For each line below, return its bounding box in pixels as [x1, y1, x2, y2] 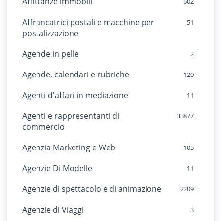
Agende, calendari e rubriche [22, 69, 129, 80]
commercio [22, 121, 65, 132]
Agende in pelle [22, 48, 79, 59]
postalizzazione [22, 28, 78, 38]
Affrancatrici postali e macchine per [22, 17, 154, 28]
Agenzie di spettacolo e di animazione [22, 184, 161, 194]
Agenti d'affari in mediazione [22, 90, 128, 101]
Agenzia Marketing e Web [22, 142, 115, 153]
